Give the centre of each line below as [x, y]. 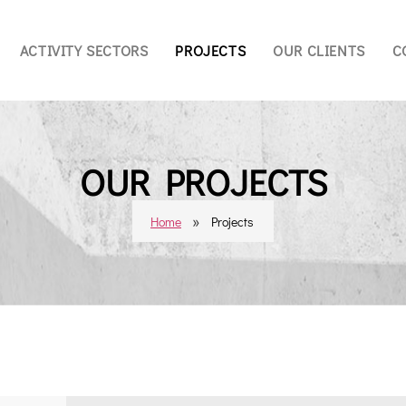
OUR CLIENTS [319, 50]
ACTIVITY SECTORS [84, 50]
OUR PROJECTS [203, 182]
